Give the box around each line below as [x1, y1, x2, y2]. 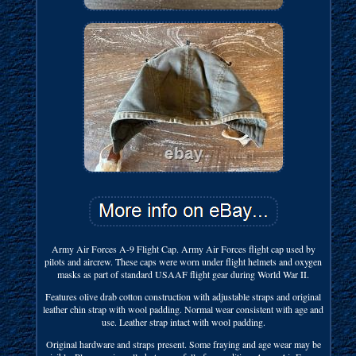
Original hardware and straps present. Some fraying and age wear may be [45, 337, 321, 350]
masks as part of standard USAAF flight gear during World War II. [57, 267, 310, 281]
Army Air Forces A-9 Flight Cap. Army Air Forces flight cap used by [51, 242, 315, 255]
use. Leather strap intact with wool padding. [101, 315, 265, 328]
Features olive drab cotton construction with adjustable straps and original [45, 289, 322, 303]
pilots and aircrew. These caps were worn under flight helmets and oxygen [44, 254, 323, 268]
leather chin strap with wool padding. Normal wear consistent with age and [43, 302, 324, 315]
